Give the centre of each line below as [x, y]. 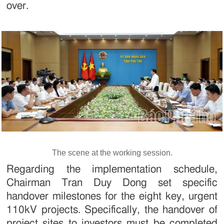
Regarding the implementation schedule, [112, 169]
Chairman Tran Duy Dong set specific [112, 183]
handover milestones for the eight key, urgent [112, 196]
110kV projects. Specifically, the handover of [112, 210]
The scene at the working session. [112, 153]
